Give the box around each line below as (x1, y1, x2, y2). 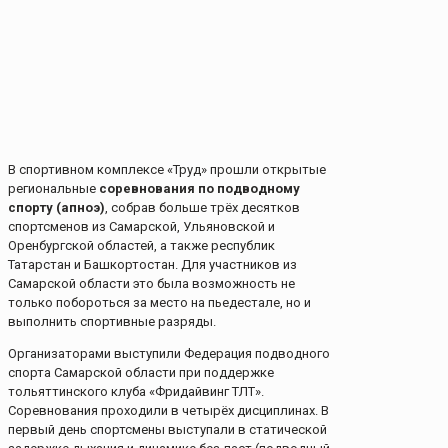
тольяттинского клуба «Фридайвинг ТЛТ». (8, 384, 264, 400)
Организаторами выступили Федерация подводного (8, 346, 330, 362)
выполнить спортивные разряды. (8, 314, 216, 330)
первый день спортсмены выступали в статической (8, 422, 327, 438)
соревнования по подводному (99, 181, 300, 197)
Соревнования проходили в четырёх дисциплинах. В (8, 403, 329, 419)
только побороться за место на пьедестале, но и (8, 295, 311, 311)
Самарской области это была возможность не (8, 276, 295, 292)
